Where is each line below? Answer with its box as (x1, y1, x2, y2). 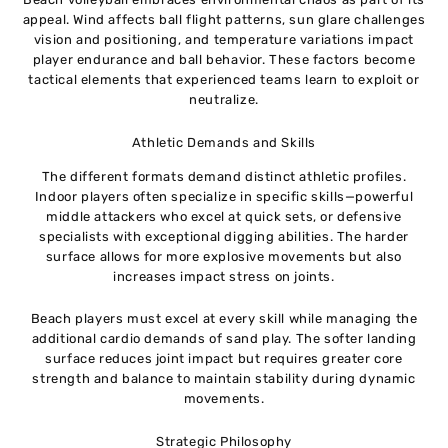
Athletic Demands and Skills (131, 134, 317, 150)
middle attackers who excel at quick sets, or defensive (46, 208, 402, 224)
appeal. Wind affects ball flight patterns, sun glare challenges (22, 12, 426, 28)
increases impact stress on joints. (113, 268, 335, 284)
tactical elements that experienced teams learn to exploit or (28, 72, 420, 88)
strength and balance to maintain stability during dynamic (32, 371, 416, 387)
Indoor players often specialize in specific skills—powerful (34, 188, 414, 204)
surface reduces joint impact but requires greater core (45, 351, 403, 367)
